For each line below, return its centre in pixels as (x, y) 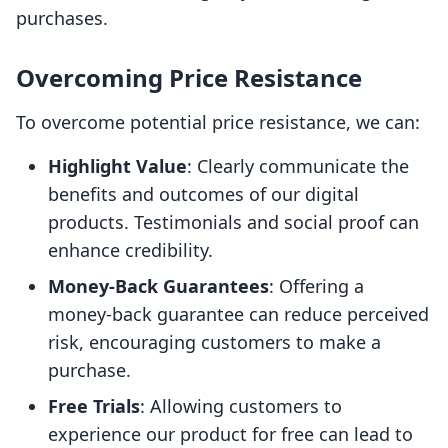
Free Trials (94, 406)
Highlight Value (117, 166)
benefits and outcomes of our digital (203, 194)
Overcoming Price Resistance (189, 78)
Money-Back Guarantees (158, 286)
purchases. (62, 18)
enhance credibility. (130, 250)
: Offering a (316, 286)
